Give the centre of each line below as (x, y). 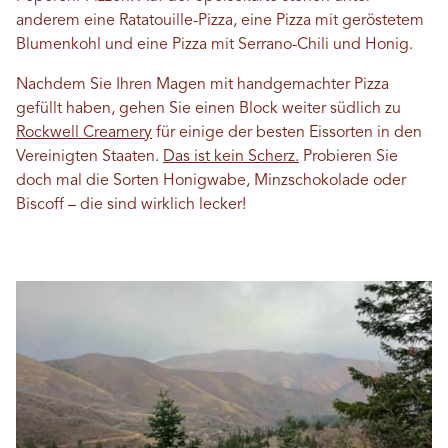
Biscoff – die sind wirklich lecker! (131, 205)
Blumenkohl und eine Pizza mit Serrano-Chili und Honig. (216, 45)
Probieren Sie (348, 157)
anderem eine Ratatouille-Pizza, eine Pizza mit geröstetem (220, 21)
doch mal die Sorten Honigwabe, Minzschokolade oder (211, 181)
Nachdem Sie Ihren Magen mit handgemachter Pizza (202, 85)
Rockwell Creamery (84, 133)
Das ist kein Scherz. (231, 157)
